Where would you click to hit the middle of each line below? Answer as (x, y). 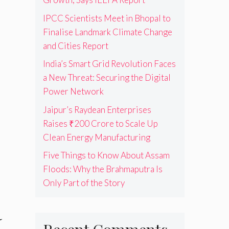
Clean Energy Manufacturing (96, 137)
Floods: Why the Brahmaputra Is (102, 169)
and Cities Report (75, 45)
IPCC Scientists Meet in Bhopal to (107, 18)
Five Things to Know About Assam (106, 155)
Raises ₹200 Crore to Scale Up (100, 123)
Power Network (73, 91)
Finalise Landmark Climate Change (107, 32)
